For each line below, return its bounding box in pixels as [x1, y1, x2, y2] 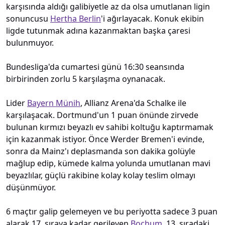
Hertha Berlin [50, 13, 101, 24]
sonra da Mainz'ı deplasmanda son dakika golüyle [6, 145, 195, 157]
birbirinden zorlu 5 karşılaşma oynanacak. [6, 73, 167, 84]
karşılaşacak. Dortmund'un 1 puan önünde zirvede [6, 109, 198, 121]
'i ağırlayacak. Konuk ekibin [101, 13, 204, 24]
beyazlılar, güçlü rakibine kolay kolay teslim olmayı [6, 169, 195, 181]
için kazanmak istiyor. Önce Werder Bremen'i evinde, [6, 133, 204, 145]
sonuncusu [6, 13, 50, 24]
